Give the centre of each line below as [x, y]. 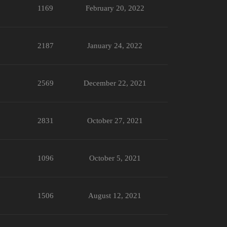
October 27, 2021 [115, 120]
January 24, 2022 [115, 45]
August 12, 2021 [115, 195]
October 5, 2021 [115, 158]
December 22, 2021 [115, 83]
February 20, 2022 [115, 8]
